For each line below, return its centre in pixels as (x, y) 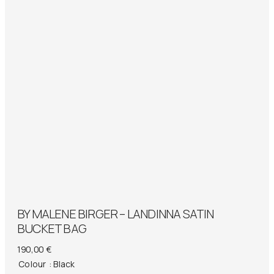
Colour (32, 264)
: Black (62, 264)
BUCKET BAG (52, 228)
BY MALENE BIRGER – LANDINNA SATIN (116, 213)
